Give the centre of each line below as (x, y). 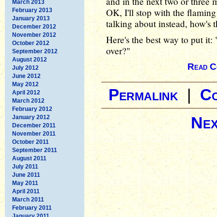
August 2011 (29, 158)
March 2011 (28, 199)
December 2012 (34, 26)
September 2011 (35, 150)
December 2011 (34, 125)
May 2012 (25, 84)
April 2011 (26, 191)
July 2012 (25, 68)
